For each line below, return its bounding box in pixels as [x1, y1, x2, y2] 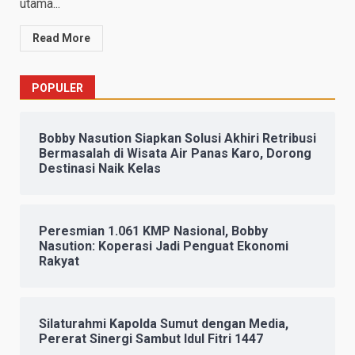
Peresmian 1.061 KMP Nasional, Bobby [39, 223, 268, 239]
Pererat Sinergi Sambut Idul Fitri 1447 [39, 331, 263, 347]
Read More [32, 32, 90, 45]
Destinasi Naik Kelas [39, 161, 161, 177]
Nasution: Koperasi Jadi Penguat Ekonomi [39, 239, 288, 254]
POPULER [32, 82, 83, 95]
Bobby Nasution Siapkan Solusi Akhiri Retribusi [39, 131, 316, 147]
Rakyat [39, 254, 79, 269]
